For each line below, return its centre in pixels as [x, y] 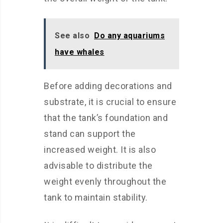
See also [72, 36]
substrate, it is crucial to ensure [110, 102]
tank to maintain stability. [96, 197]
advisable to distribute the [98, 166]
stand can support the [90, 134]
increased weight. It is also [100, 150]
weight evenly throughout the [105, 181]
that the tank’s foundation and [106, 118]
